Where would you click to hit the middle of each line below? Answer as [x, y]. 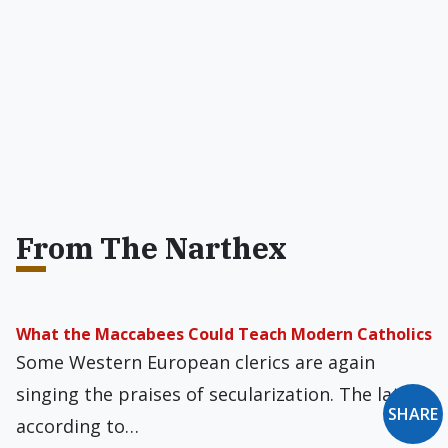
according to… [77, 426]
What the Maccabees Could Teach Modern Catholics [224, 334]
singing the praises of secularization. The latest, [224, 394]
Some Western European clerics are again [195, 362]
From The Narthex [151, 247]
